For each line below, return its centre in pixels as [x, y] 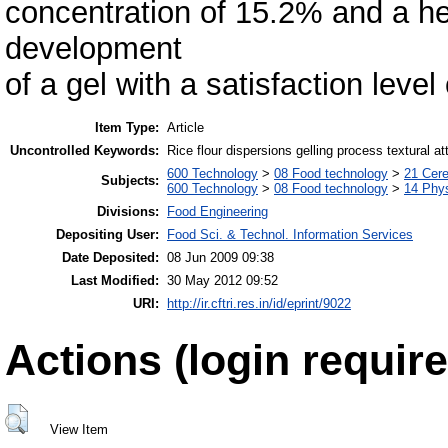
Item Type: [127, 128]
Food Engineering [217, 212]
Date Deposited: [110, 258]
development [93, 48]
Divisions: [128, 212]
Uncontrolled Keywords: [84, 151]
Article [185, 128]
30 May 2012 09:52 [222, 281]
